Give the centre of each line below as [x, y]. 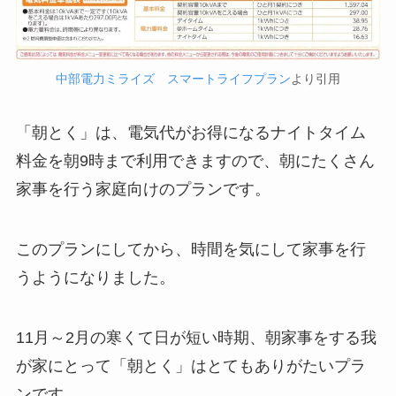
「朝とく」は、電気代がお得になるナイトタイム [190, 133]
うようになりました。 [95, 278]
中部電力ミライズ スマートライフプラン [173, 78]
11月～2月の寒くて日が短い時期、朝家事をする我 [196, 338]
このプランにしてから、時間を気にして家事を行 [190, 250]
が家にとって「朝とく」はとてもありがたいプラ [190, 366]
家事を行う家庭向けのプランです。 [143, 190]
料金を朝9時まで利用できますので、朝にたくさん [195, 161]
